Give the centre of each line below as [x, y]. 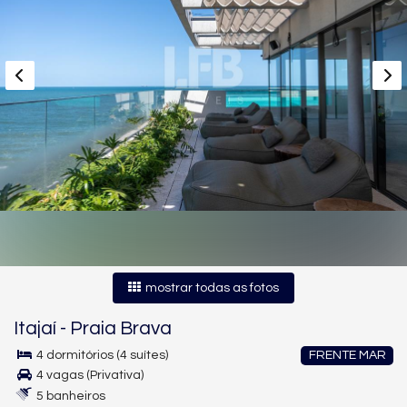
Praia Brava [121, 328]
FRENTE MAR [347, 355]
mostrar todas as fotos [211, 288]
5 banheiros [69, 396]
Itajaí [35, 328]
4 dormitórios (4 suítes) [101, 355]
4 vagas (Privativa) [89, 375]
